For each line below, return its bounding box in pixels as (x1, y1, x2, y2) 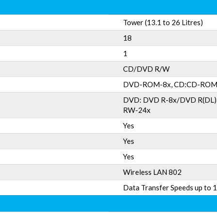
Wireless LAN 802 (123, 168, 182, 176)
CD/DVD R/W (123, 64, 170, 73)
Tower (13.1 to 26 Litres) (123, 18, 203, 27)
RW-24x (123, 106, 151, 114)
